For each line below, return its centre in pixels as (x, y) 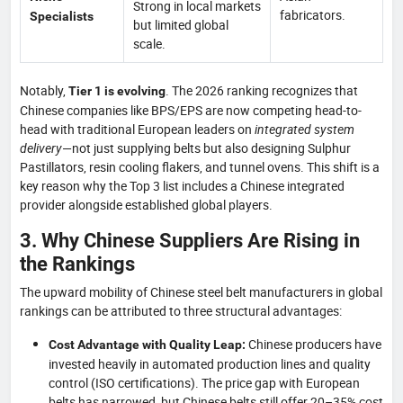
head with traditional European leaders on (137, 129)
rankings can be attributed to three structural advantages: (181, 310)
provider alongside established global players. (146, 204)
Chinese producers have (313, 344)
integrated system (304, 129)
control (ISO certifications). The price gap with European (204, 382)
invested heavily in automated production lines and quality (210, 363)
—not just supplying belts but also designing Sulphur (206, 148)
